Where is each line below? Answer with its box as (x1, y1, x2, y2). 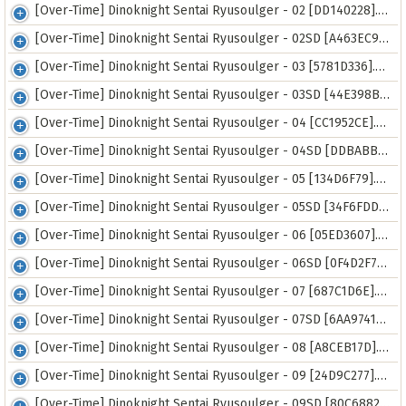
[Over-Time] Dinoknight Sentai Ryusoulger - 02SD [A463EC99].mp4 (35, 31, 379, 46)
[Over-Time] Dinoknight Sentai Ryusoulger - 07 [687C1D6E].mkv (35, 284, 377, 299)
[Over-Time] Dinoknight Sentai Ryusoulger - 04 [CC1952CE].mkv (35, 115, 376, 130)
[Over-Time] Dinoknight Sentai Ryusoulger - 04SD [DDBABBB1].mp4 (35, 143, 378, 159)
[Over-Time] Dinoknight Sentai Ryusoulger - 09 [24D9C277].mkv (35, 368, 377, 383)
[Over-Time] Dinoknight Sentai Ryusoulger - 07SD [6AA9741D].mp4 (35, 312, 376, 327)
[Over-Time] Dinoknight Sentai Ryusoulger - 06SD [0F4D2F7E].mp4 (35, 256, 377, 271)
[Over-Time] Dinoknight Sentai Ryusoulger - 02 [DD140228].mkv (35, 3, 378, 18)
